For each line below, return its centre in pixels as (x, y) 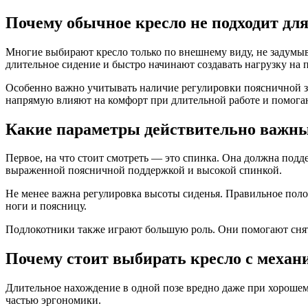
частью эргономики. (53, 300)
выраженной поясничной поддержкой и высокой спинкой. (144, 170)
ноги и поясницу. (46, 206)
